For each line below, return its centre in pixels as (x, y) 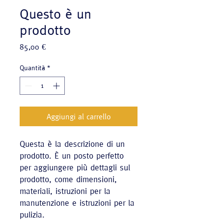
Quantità (32, 68)
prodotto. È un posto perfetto (72, 156)
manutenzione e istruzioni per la (77, 203)
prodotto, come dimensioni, (68, 179)
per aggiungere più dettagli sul (75, 167)
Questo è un (55, 14)
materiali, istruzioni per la (65, 191)
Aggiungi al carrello (79, 116)
